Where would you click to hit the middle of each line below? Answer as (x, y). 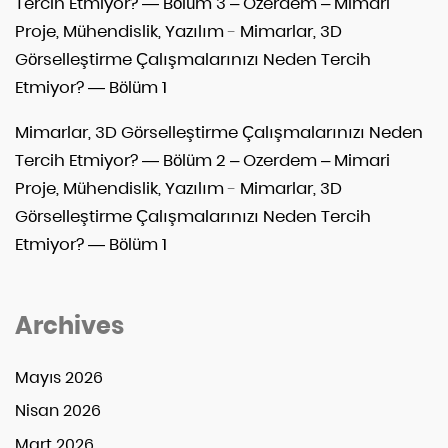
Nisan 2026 (58, 411)
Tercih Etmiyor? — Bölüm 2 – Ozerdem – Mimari (202, 159)
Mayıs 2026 (59, 377)
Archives (69, 325)
